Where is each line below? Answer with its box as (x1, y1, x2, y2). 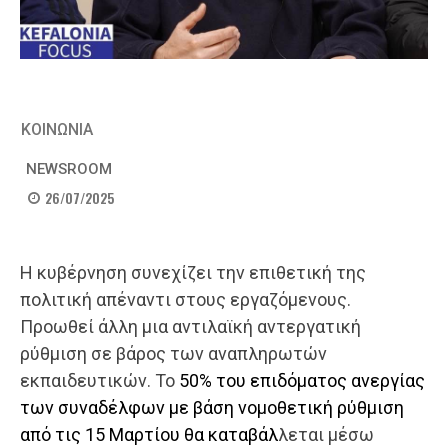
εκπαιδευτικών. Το (20, 370, 179, 392)
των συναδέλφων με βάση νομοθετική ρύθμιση (20, 397, 404, 419)
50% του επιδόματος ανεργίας (179, 370, 425, 392)
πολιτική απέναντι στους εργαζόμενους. (20, 289, 355, 311)
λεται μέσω (278, 424, 374, 446)
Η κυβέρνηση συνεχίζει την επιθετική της (20, 262, 366, 284)
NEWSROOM (26, 160, 112, 178)
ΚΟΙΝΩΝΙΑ (21, 120, 93, 139)
